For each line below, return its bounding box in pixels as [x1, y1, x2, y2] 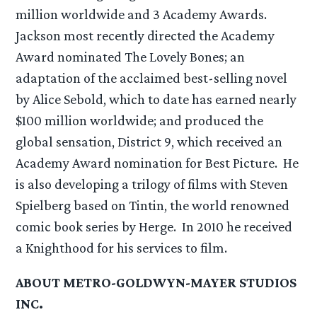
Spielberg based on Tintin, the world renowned [16, 197, 290, 214]
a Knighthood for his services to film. [16, 240, 228, 256]
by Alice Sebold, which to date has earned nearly [16, 91, 297, 108]
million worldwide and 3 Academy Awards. [16, 6, 270, 23]
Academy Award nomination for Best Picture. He [16, 155, 299, 171]
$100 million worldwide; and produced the [16, 113, 264, 129]
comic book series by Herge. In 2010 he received [16, 219, 293, 235]
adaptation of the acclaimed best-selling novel [16, 70, 288, 86]
